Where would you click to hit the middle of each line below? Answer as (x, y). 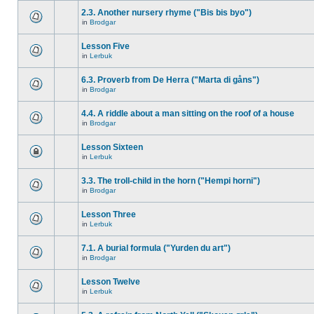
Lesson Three (109, 214)
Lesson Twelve (111, 282)
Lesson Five (105, 46)
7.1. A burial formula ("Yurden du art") (156, 248)
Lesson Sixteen (112, 147)
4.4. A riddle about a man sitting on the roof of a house (188, 114)
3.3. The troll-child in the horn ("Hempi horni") (171, 181)
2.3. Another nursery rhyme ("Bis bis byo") (166, 13)
